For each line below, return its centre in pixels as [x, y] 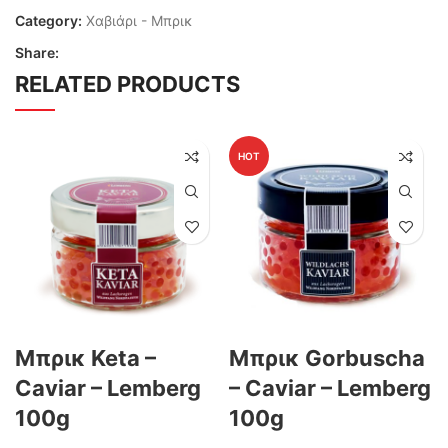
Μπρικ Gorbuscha [327, 358]
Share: [37, 53]
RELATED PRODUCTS [127, 84]
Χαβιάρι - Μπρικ [139, 21]
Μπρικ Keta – [85, 358]
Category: [48, 21]
